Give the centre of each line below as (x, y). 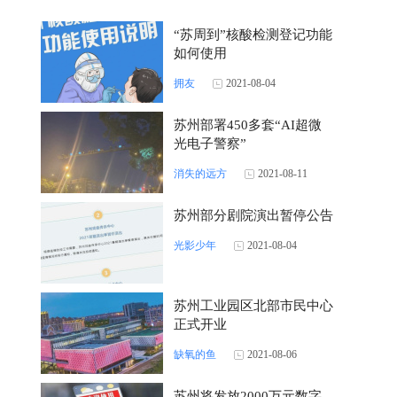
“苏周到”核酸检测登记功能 (253, 35)
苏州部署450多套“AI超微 (248, 125)
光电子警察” (210, 144)
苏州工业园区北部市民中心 (253, 306)
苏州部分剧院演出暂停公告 (253, 215)
